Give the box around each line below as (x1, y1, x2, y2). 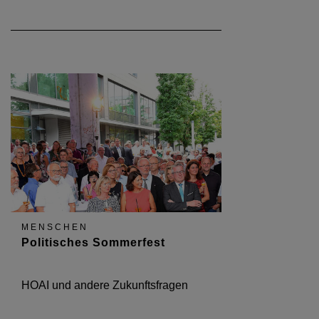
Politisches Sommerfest (21, 236, 165, 249)
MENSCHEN (21, 222, 88, 233)
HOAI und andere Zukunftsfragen (21, 279, 188, 292)
